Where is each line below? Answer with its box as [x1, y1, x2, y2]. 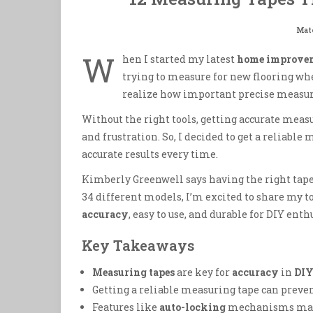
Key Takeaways [82, 236, 194, 255]
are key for [175, 265, 232, 279]
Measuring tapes [92, 265, 175, 279]
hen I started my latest [122, 52, 237, 66]
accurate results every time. [82, 147, 218, 161]
